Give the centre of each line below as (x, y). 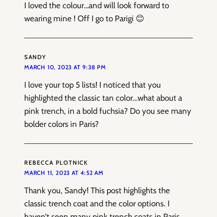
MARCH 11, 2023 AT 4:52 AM (64, 172)
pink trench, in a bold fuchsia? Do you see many (108, 111)
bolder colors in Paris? (62, 124)
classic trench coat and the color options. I (97, 203)
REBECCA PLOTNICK (56, 162)
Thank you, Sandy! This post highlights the (97, 190)
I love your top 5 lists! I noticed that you (93, 85)
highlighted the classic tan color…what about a (103, 98)
